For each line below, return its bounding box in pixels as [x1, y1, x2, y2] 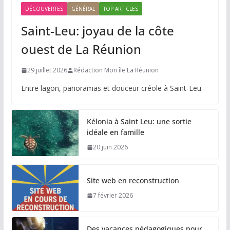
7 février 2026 [92, 191, 133, 200]
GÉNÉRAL [71, 5, 95, 13]
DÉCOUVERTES [25, 5, 63, 13]
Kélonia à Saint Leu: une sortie [86, 117, 191, 127]
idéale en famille [86, 127, 144, 138]
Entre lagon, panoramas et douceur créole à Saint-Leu [21, 83, 201, 93]
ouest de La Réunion [21, 41, 141, 58]
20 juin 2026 [92, 143, 128, 152]
